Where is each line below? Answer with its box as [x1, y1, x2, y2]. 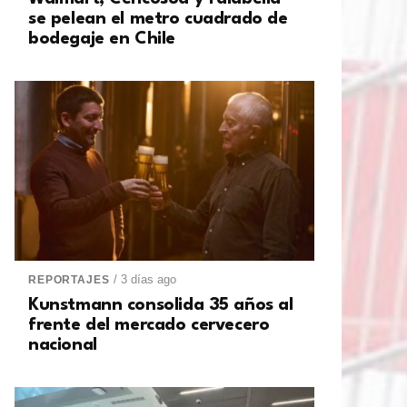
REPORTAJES [28, 273, 110, 287]
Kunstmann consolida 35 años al [28, 296, 293, 315]
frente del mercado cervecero [28, 316, 270, 335]
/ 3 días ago [114, 273, 177, 287]
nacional [28, 336, 97, 355]
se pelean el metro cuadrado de [28, 10, 288, 29]
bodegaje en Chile [28, 30, 175, 49]
